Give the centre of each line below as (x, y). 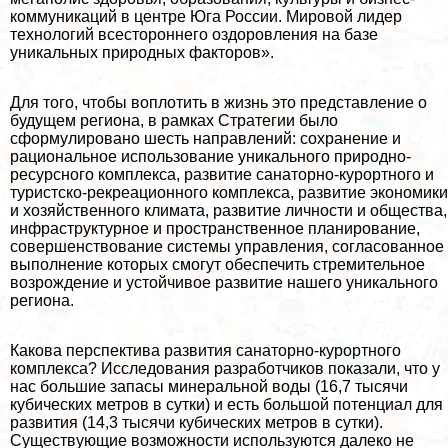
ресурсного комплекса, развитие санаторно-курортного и (222, 174)
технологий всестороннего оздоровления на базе (194, 34)
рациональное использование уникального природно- (210, 156)
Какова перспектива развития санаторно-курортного (205, 350)
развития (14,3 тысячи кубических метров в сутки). (196, 422)
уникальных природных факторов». (142, 52)
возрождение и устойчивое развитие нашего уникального (224, 282)
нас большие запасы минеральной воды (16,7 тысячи (209, 386)
